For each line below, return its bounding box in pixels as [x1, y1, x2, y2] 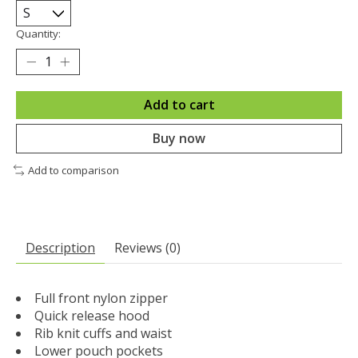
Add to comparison [27, 162, 119, 177]
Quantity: [16, 26, 61, 41]
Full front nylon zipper [34, 288, 168, 307]
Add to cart [143, 95, 215, 113]
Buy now [153, 129, 205, 147]
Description [26, 238, 95, 257]
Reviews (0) [114, 238, 181, 257]
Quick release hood [34, 306, 149, 324]
